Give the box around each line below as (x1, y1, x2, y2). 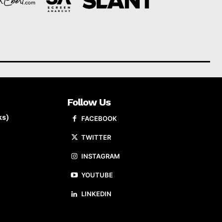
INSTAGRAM (81, 152, 120, 161)
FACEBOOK (81, 114, 117, 123)
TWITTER (81, 133, 111, 142)
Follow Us (67, 96, 111, 109)
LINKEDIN (81, 190, 111, 198)
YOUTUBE (81, 171, 113, 179)
